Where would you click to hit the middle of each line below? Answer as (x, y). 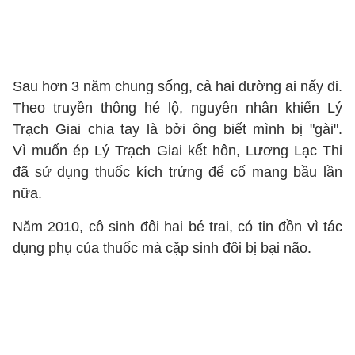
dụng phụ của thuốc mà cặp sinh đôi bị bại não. (162, 248)
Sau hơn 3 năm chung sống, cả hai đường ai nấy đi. (177, 86)
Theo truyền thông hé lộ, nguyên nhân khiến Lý (177, 108)
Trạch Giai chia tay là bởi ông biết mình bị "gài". (177, 129)
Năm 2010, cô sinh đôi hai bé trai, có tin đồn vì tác (177, 227)
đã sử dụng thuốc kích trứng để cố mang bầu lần (177, 172)
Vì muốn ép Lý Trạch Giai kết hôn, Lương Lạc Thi (177, 151)
